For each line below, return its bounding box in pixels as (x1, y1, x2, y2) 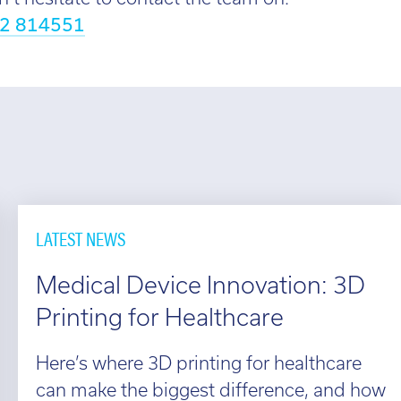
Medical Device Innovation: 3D (36, 271, 365, 299)
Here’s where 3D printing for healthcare (36, 352, 362, 373)
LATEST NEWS (36, 223, 125, 252)
